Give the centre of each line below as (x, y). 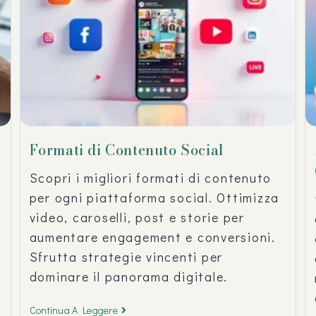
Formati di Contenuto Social (127, 150)
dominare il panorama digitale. (129, 276)
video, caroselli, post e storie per (137, 217)
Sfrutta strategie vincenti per (126, 256)
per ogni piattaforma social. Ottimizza (154, 197)
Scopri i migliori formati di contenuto (151, 177)
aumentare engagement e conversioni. (152, 237)
